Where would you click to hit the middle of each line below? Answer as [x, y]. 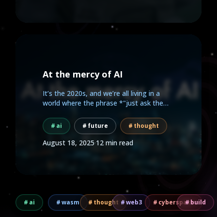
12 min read [115, 143]
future [98, 126]
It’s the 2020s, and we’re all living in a [101, 93]
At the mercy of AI [83, 74]
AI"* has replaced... [72, 113]
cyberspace [176, 202]
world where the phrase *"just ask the [103, 103]
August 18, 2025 [69, 143]
